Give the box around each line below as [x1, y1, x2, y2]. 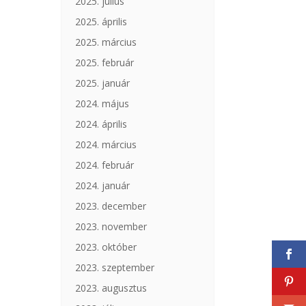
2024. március [75, 137, 137, 151]
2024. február [75, 158, 135, 171]
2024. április [75, 117, 128, 130]
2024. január [75, 178, 130, 192]
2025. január [75, 76, 130, 89]
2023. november [75, 219, 148, 233]
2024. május [75, 96, 130, 110]
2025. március [75, 35, 137, 48]
